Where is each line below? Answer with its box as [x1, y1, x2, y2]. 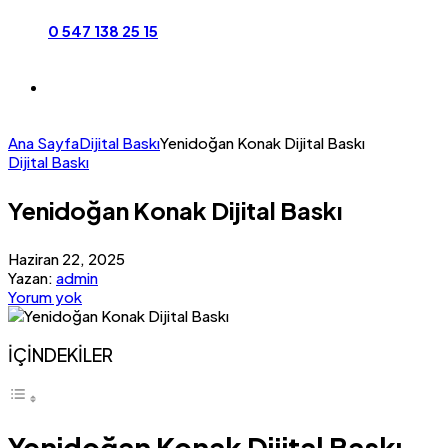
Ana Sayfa [8, 133, 79, 153]
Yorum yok [8, 287, 82, 307]
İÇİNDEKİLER [8, 343, 113, 367]
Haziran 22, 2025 [8, 249, 125, 269]
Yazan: [8, 268, 53, 288]
